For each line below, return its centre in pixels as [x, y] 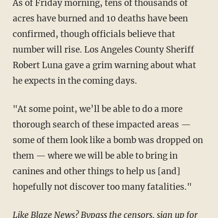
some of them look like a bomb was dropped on [108, 140]
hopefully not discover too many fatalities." [102, 187]
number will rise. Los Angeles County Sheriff [103, 49]
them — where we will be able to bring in [95, 155]
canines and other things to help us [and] [96, 171]
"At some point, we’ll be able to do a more [18, 109]
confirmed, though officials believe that [94, 34]
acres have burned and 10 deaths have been [100, 18]
